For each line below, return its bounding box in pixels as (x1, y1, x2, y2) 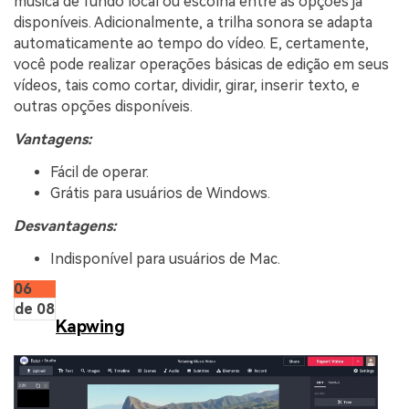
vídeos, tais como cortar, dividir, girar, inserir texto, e (14, 77, 360, 95)
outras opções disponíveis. (14, 98, 193, 116)
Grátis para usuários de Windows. (50, 184, 270, 202)
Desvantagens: (14, 216, 117, 235)
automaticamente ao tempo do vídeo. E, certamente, (14, 35, 369, 53)
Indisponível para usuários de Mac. (50, 249, 280, 267)
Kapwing (56, 316, 125, 336)
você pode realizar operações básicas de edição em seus (14, 56, 389, 74)
